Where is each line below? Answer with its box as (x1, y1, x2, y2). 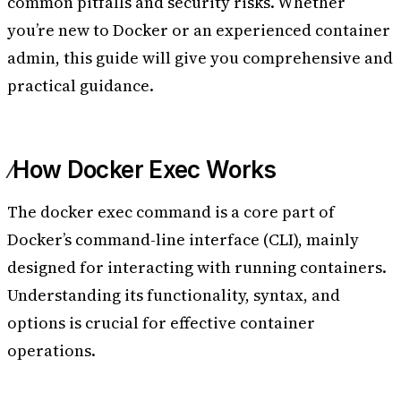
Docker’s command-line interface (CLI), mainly (7, 227, 359, 251)
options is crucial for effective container (7, 311, 315, 334)
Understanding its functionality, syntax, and (7, 283, 340, 306)
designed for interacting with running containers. (7, 255, 387, 278)
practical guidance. (7, 73, 154, 97)
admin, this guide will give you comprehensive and (7, 46, 393, 69)
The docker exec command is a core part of (7, 200, 335, 223)
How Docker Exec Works (13, 156, 277, 184)
